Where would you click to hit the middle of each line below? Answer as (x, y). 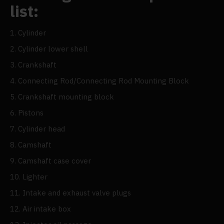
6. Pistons (27, 113)
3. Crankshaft (33, 65)
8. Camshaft (31, 145)
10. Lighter (29, 177)
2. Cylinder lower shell (49, 49)
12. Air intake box (40, 209)
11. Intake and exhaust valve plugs (70, 193)
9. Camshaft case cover (50, 161)
